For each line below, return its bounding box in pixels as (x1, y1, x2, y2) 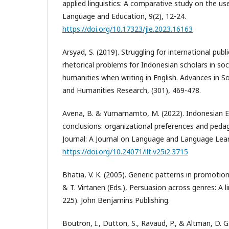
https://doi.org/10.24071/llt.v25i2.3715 (62, 147, 188, 157)
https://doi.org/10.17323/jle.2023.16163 (62, 24, 193, 34)
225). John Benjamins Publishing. (62, 195, 170, 205)
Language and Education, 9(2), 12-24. (62, 11, 186, 21)
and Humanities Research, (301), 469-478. (62, 85, 201, 96)
